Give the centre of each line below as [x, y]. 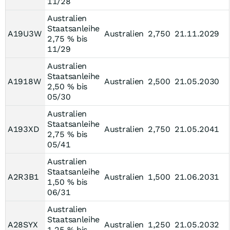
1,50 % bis [67, 182]
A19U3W [25, 34]
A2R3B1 [23, 177]
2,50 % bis [67, 87]
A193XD [24, 129]
